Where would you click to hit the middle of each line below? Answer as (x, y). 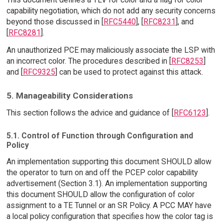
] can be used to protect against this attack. (129, 72)
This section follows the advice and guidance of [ (90, 112)
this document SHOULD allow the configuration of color (100, 195)
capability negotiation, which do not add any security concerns (111, 11)
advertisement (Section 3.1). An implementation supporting (107, 184)
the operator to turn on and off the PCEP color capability (102, 173)
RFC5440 (119, 22)
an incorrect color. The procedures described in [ (89, 61)
